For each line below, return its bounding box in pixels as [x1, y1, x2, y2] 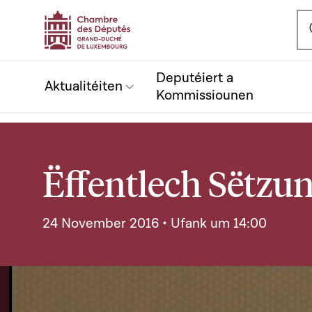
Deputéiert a [156, 68, 233, 87]
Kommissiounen [156, 86, 253, 104]
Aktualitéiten [45, 77, 123, 95]
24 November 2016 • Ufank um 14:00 [42, 214, 267, 233]
